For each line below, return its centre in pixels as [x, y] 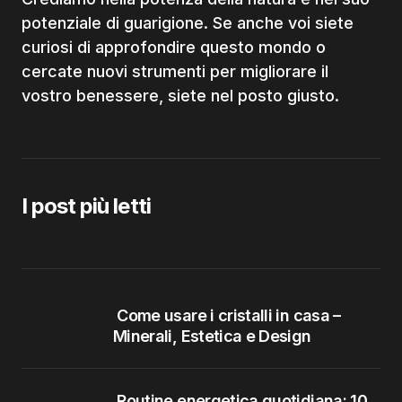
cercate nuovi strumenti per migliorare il [175, 71]
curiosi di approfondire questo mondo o [174, 47]
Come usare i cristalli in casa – [227, 315]
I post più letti [86, 206]
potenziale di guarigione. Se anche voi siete [188, 23]
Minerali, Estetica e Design [212, 336]
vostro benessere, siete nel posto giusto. [180, 96]
